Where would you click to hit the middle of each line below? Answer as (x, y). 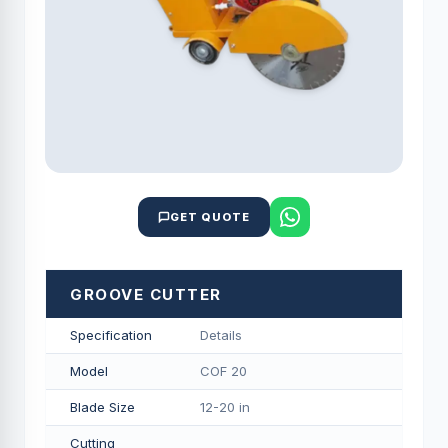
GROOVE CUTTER (146, 294)
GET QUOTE (210, 217)
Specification (111, 335)
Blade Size (102, 407)
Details (221, 335)
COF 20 (223, 371)
